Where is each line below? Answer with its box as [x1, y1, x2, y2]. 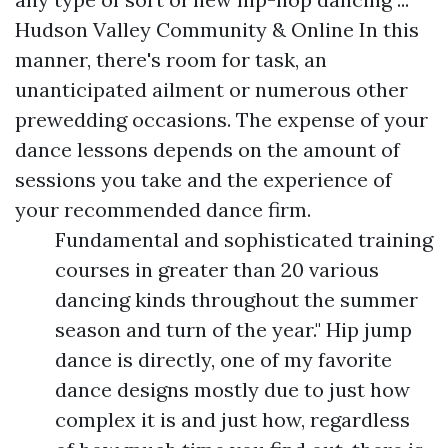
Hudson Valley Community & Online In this [15, 17, 419, 42]
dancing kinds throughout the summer [55, 287, 418, 312]
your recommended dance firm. [15, 197, 311, 222]
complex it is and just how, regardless [55, 407, 410, 432]
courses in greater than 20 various [55, 257, 379, 282]
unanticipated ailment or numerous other [15, 77, 408, 102]
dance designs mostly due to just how [55, 377, 410, 402]
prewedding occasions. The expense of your [15, 107, 428, 132]
